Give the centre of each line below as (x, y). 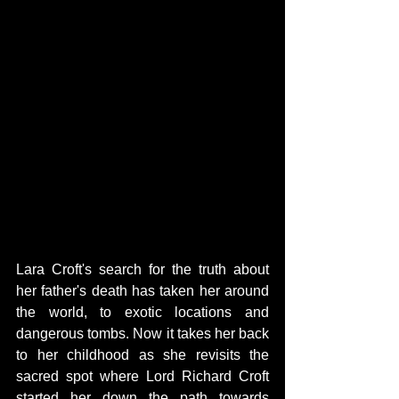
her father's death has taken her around (142, 290)
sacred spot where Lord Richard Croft (142, 376)
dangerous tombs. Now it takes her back (142, 333)
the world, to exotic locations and (142, 312)
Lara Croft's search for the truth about (142, 269)
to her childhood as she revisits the (142, 354)
